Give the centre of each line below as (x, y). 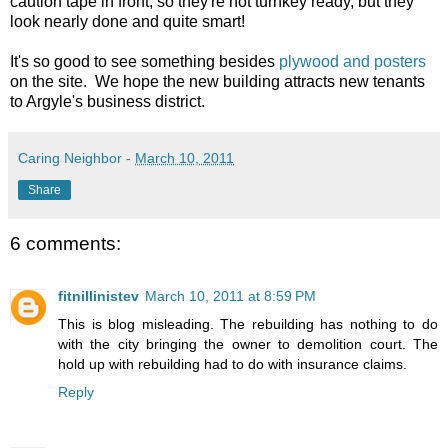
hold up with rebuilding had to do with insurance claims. (232, 363)
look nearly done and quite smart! (127, 22)
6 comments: (65, 244)
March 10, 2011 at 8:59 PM (230, 295)
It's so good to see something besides (144, 62)
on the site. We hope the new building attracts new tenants (217, 82)
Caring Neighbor (70, 158)
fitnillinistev (98, 295)
